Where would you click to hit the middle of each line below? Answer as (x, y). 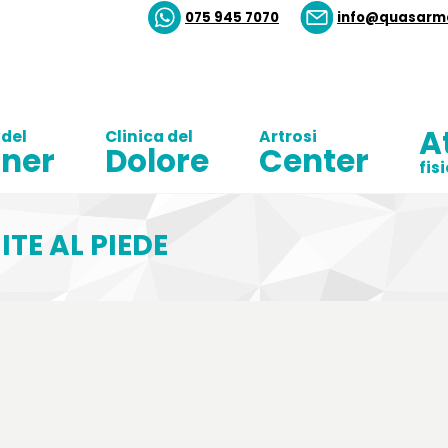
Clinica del (149, 136)
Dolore (157, 161)
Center (314, 161)
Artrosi (288, 136)
